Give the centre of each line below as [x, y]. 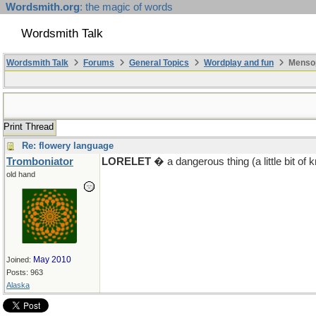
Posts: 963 [25, 272]
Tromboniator [40, 162]
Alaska [18, 285]
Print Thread [29, 127]
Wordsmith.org [43, 7]
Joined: [20, 260]
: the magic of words [126, 7]
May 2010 [52, 260]
